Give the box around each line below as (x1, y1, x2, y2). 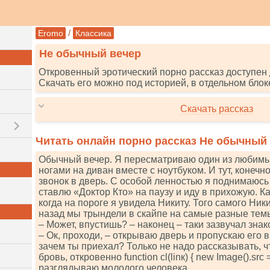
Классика (75, 28, 111, 38)
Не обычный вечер (39, 48, 141, 60)
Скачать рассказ (180, 104, 253, 114)
